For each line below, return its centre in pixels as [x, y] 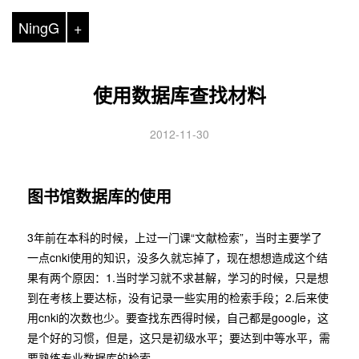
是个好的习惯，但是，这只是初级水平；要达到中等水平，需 [178, 337]
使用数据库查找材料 [179, 95]
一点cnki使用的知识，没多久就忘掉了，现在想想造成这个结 [177, 257]
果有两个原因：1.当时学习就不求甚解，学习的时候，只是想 [177, 277]
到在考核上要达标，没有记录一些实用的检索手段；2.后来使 [177, 297]
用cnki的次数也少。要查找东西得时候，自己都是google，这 [177, 317]
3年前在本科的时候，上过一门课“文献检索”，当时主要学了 [174, 237]
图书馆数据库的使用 [99, 196]
